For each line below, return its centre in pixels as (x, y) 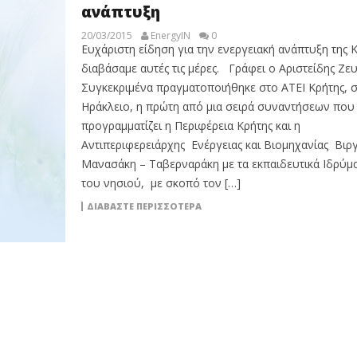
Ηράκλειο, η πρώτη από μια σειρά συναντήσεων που (218, 106)
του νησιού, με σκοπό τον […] (161, 183)
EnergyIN (170, 35)
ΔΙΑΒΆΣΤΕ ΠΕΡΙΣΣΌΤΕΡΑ (144, 206)
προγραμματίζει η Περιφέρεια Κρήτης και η (190, 126)
